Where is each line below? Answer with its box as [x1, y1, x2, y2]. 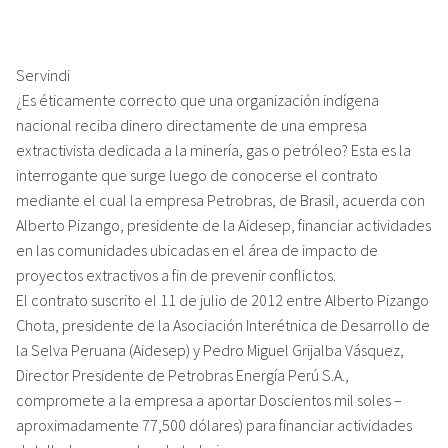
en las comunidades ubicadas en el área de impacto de [16, 239, 378, 260]
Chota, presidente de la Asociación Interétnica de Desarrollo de [16, 314, 430, 335]
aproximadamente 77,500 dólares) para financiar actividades [16, 414, 412, 435]
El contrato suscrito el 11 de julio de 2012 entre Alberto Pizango [16, 289, 429, 310]
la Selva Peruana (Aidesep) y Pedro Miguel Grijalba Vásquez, [16, 339, 404, 360]
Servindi [16, 64, 70, 85]
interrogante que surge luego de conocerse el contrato [16, 164, 378, 185]
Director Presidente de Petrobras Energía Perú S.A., [16, 364, 349, 385]
